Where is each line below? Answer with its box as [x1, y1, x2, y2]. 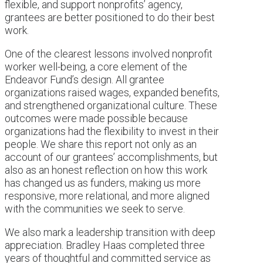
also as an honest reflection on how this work [5, 163, 207, 176]
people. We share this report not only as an [5, 137, 197, 150]
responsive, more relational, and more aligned [5, 189, 210, 202]
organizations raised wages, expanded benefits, [5, 86, 220, 99]
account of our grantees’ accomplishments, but [5, 150, 218, 163]
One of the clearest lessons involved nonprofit [5, 47, 213, 60]
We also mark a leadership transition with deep [5, 225, 215, 238]
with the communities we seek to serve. [5, 202, 185, 215]
